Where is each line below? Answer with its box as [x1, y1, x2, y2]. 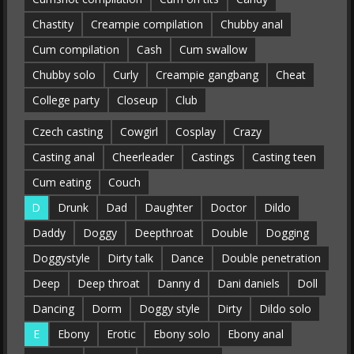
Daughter [144, 200, 193, 215]
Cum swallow [179, 42, 247, 57]
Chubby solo [32, 67, 96, 82]
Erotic [106, 326, 136, 341]
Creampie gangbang [155, 67, 258, 82]
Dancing [32, 301, 74, 316]
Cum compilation [32, 42, 119, 57]
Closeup [116, 92, 158, 107]
